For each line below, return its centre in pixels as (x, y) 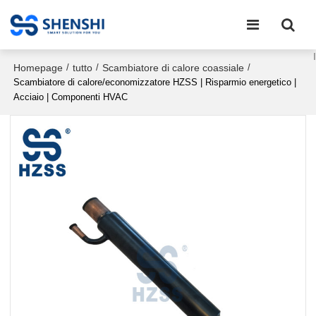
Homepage (38, 67)
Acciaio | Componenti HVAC (71, 97)
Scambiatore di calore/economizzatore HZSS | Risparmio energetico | (155, 82)
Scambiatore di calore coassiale (174, 67)
